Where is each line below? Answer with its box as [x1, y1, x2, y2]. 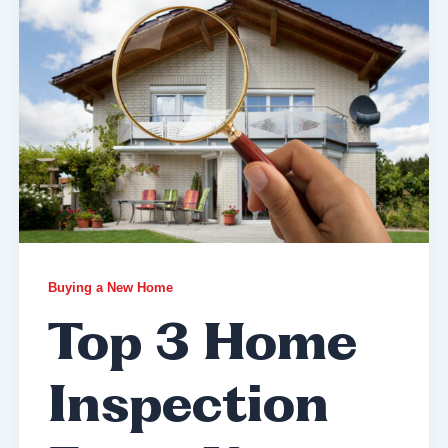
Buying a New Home [47, 279, 173, 295]
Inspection [47, 384, 329, 434]
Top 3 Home [47, 322, 357, 372]
